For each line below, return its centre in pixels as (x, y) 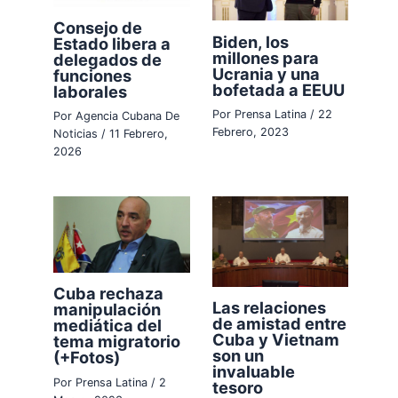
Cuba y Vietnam (275, 340)
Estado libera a (112, 44)
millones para (265, 57)
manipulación (107, 310)
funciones (93, 76)
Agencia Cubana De (128, 116)
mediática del (108, 326)
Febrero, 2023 (250, 132)
